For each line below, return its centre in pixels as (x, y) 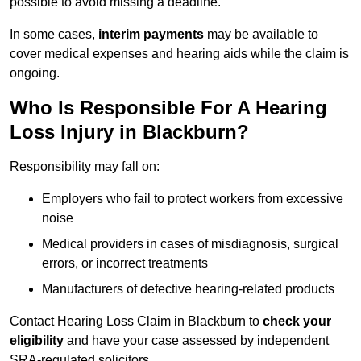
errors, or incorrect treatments (125, 263)
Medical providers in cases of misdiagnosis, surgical (190, 244)
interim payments (151, 35)
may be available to (261, 35)
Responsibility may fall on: (85, 167)
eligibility (37, 341)
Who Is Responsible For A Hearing (168, 108)
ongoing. (35, 73)
